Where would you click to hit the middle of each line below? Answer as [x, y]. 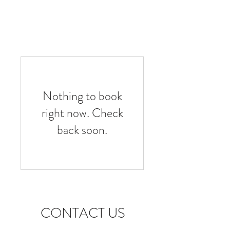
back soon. [82, 130]
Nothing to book [82, 96]
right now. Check [82, 113]
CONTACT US [83, 213]
